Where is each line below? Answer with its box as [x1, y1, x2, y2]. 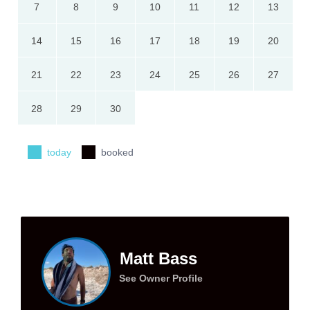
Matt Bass [120, 248, 197, 268]
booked [101, 146, 134, 158]
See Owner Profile [119, 272, 203, 284]
